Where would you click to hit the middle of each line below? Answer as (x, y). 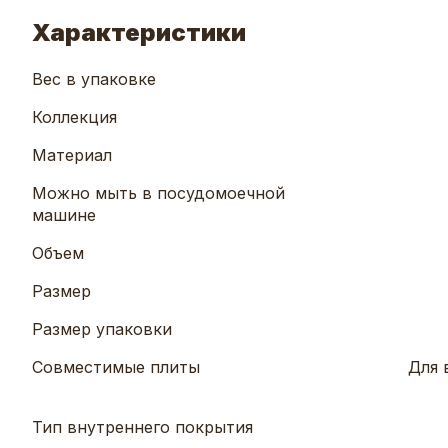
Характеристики (139, 33)
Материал (72, 155)
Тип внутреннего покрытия (142, 427)
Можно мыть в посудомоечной (158, 193)
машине (64, 215)
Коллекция (74, 117)
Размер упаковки (102, 329)
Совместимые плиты (116, 367)
